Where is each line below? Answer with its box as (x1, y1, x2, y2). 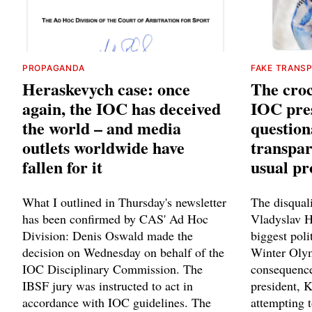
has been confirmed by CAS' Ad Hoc (22, 210, 208, 227)
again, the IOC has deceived (22, 95, 221, 120)
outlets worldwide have (22, 134, 185, 159)
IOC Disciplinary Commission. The (22, 260, 203, 277)
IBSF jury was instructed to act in (22, 276, 193, 294)
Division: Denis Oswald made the (22, 226, 193, 244)
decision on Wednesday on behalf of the (22, 243, 224, 260)
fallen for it (22, 154, 102, 179)
